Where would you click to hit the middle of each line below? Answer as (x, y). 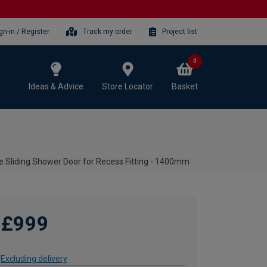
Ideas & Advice (56, 86)
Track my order (108, 31)
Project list (180, 31)
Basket (185, 86)
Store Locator (128, 86)
